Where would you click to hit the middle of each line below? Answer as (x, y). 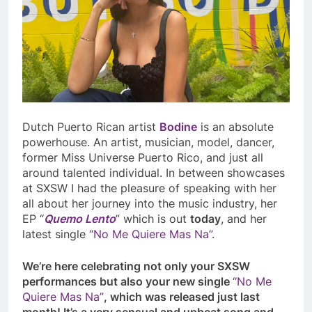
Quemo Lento (80, 219)
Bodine (178, 127)
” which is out (153, 219)
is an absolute (235, 127)
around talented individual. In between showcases (154, 173)
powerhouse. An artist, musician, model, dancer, (148, 142)
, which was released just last (182, 297)
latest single (56, 234)
